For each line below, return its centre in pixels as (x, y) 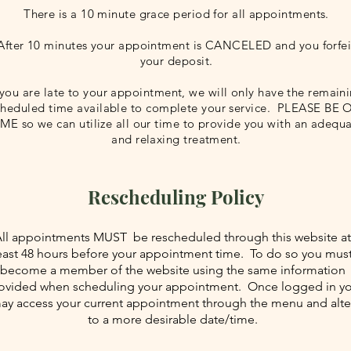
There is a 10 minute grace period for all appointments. (176, 14)
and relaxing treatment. (176, 139)
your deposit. (176, 61)
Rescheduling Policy (175, 197)
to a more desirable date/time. (172, 319)
